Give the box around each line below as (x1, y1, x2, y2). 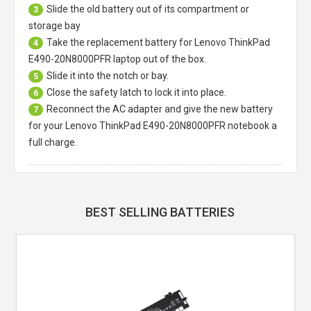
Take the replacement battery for (47, 36, 194, 48)
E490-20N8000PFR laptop (28, 53, 141, 65)
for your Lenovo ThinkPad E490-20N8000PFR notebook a (28, 119, 277, 131)
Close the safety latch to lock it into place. (47, 86, 226, 98)
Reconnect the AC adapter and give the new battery (47, 103, 273, 115)
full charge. (28, 136, 77, 148)
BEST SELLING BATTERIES (85, 204, 235, 219)
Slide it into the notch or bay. (47, 69, 169, 81)
